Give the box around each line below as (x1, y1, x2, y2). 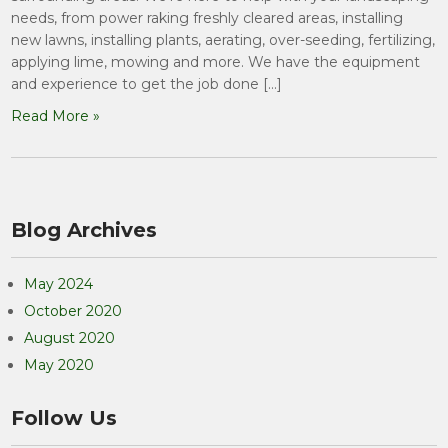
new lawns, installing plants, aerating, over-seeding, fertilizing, (11, 31, 436, 49)
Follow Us (11, 406, 118, 430)
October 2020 (24, 302, 123, 320)
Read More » (11, 107, 101, 125)
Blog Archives (11, 218, 158, 242)
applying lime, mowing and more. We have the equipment (11, 53, 421, 71)
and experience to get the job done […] (11, 75, 283, 93)
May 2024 (24, 275, 94, 293)
